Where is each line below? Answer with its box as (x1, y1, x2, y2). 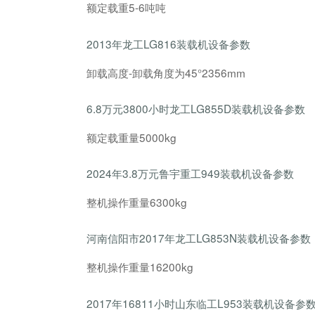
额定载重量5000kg (86, 129, 177, 145)
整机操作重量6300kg (86, 193, 188, 210)
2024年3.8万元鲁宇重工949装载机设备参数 (86, 165, 295, 181)
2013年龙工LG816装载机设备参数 (86, 36, 251, 52)
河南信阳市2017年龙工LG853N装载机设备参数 (86, 230, 311, 246)
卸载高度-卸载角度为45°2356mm (86, 64, 246, 80)
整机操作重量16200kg (86, 258, 194, 274)
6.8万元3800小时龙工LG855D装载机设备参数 (86, 101, 306, 117)
